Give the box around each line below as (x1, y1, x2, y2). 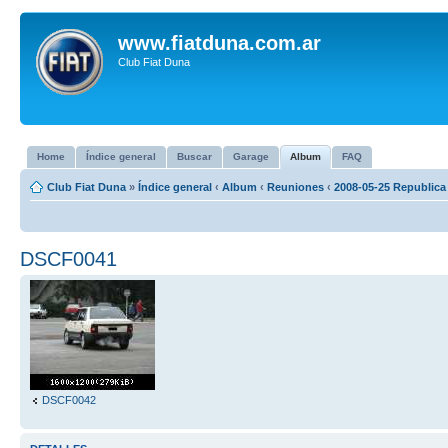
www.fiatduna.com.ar (118, 32, 321, 54)
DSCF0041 (20, 248, 117, 270)
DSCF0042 (42, 394, 96, 406)
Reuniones (267, 181, 324, 193)
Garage (233, 151, 269, 162)
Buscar (177, 151, 212, 162)
